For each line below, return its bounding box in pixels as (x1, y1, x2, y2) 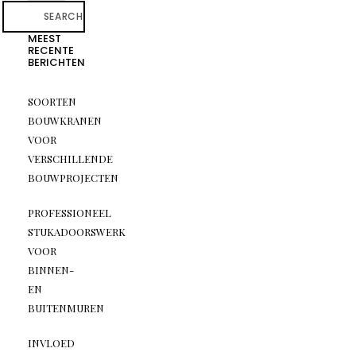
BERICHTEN (27, 55, 85, 71)
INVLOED (27, 336, 75, 350)
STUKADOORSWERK (27, 225, 126, 239)
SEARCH (43, 10, 83, 24)
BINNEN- (27, 263, 74, 277)
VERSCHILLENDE (27, 152, 113, 166)
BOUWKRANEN (27, 114, 102, 128)
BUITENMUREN (27, 301, 104, 315)
